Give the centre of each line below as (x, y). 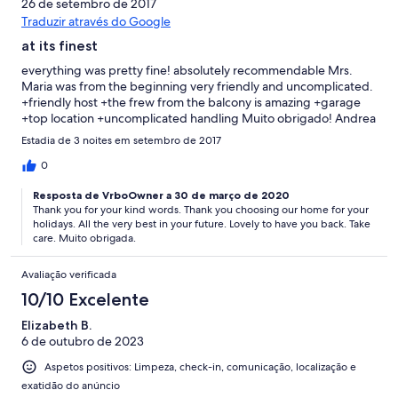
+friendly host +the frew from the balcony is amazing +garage (191, 103)
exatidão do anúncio (71, 386)
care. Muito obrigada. (84, 239)
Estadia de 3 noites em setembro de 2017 (121, 141)
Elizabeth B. (56, 326)
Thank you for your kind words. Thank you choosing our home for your (201, 210)
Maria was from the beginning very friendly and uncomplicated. (197, 87)
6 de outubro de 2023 (83, 342)
